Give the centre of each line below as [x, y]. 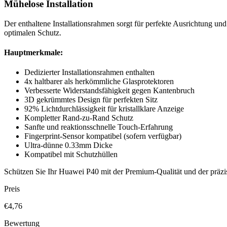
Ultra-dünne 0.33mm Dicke [68, 145]
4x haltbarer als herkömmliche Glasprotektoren [99, 82]
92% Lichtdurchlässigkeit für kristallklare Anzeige [104, 109]
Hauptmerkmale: [33, 53]
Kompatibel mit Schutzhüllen [71, 155]
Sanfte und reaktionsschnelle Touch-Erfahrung [99, 127]
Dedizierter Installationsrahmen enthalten [89, 72]
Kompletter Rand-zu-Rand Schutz [79, 118]
